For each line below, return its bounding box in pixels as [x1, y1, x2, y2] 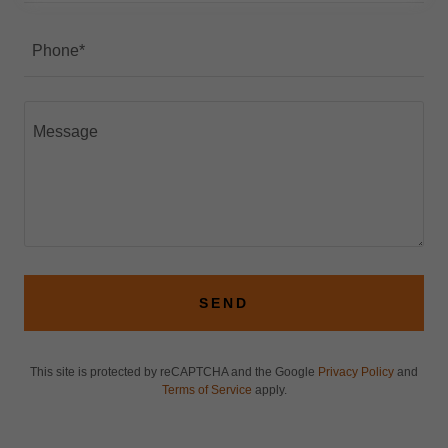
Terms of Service [161, 383, 252, 397]
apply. [251, 383, 287, 397]
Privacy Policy [318, 365, 394, 379]
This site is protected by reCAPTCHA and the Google [30, 365, 318, 379]
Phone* [32, 42, 85, 59]
